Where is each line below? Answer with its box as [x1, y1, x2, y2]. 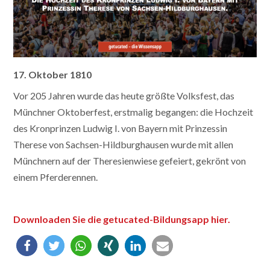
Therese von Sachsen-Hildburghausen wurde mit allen [13, 138, 234, 150]
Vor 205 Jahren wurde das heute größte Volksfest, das [13, 89, 235, 101]
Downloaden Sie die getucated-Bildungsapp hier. [13, 213, 233, 225]
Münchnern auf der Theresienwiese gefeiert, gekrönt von [13, 154, 246, 166]
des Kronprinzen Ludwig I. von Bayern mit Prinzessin [13, 122, 228, 134]
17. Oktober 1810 [13, 68, 92, 80]
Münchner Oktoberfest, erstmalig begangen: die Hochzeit [13, 105, 254, 118]
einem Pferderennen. [13, 171, 98, 183]
